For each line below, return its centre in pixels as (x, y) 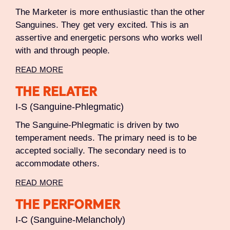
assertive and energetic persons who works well (109, 38)
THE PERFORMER (68, 206)
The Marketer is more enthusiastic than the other (110, 12)
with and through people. (63, 51)
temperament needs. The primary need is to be (106, 138)
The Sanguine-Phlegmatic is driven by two (97, 125)
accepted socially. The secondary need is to (101, 151)
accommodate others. (57, 164)
